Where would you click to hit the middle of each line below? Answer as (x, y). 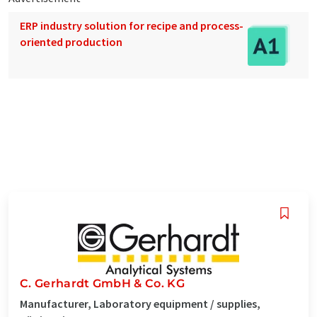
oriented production (71, 41)
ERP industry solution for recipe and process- (132, 25)
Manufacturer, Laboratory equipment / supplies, (140, 303)
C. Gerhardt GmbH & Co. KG (102, 283)
